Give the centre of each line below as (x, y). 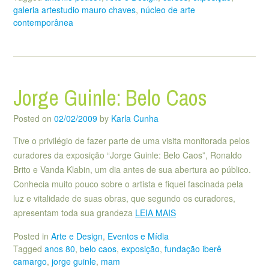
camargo (30, 261)
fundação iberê (193, 248)
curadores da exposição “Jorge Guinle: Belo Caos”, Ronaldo (128, 155)
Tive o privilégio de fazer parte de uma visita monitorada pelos (131, 141)
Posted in (32, 236)
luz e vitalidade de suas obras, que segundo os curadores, (124, 198)
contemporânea (43, 23)
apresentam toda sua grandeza (74, 213)
